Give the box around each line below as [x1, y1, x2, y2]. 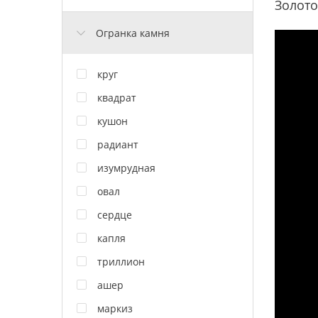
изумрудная [97, 160, 155, 175]
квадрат [97, 90, 136, 104]
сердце [97, 207, 132, 221]
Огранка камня [96, 26, 170, 40]
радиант [97, 137, 138, 151]
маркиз [97, 301, 133, 315]
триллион [97, 254, 145, 268]
